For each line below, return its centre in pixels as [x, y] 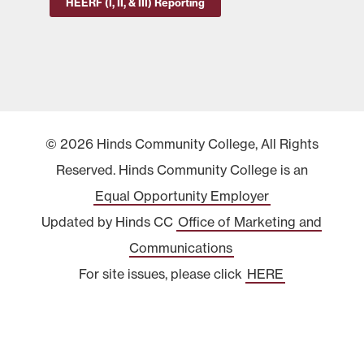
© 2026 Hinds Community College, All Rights [182, 144]
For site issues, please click [162, 274]
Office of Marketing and [250, 222]
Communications [181, 248]
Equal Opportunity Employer [182, 196]
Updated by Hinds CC [109, 222]
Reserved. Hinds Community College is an [182, 170]
